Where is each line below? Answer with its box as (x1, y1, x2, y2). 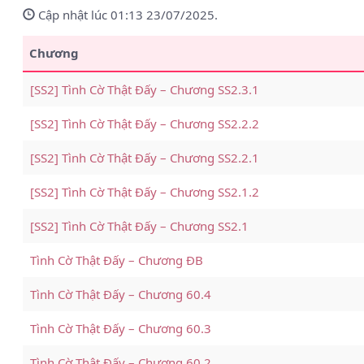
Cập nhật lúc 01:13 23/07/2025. (35, 6, 219, 23)
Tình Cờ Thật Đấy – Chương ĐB (30, 252, 204, 268)
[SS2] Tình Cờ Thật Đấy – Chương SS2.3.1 (30, 81, 260, 97)
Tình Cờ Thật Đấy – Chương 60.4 (30, 286, 212, 302)
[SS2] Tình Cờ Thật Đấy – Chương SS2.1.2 (30, 184, 260, 200)
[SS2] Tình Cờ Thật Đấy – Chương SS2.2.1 (30, 149, 260, 166)
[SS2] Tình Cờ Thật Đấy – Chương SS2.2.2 (30, 115, 260, 132)
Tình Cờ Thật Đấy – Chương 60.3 (30, 320, 212, 336)
